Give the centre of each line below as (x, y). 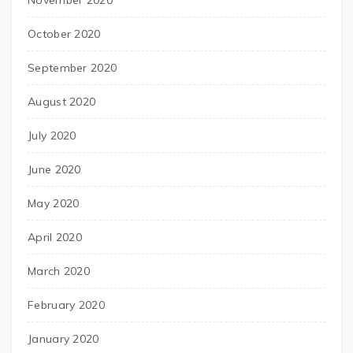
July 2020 (52, 136)
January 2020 (63, 339)
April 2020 (55, 237)
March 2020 (59, 271)
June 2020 (54, 169)
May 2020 (54, 203)
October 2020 (64, 34)
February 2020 (66, 305)
